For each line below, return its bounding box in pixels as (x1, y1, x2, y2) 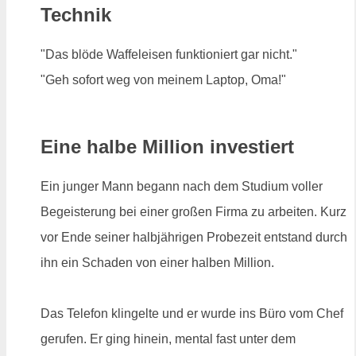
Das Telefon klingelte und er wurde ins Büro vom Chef (41, 307, 343, 320)
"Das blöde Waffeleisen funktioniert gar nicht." (41, 48, 297, 62)
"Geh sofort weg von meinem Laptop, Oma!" (41, 73, 286, 87)
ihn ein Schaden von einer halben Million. (41, 256, 274, 269)
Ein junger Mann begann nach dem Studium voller (41, 180, 323, 193)
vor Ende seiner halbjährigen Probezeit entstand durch (41, 230, 347, 244)
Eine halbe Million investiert (41, 136, 294, 158)
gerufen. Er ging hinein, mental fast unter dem (41, 332, 296, 346)
